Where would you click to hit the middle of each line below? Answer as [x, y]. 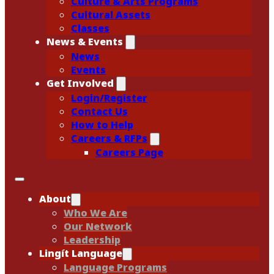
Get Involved [80, 83]
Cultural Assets [111, 15]
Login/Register [109, 98]
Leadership [92, 240]
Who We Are [95, 213]
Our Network [98, 226]
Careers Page [129, 152]
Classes [90, 28]
